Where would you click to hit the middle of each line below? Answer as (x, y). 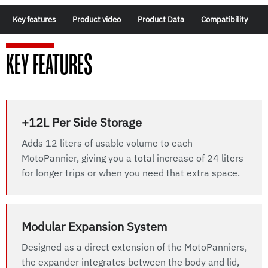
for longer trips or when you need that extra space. (131, 173)
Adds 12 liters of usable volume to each (107, 143)
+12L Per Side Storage (82, 123)
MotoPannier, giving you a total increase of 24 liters (133, 158)
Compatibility (224, 20)
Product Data (161, 20)
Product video (97, 20)
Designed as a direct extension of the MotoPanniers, (134, 247)
